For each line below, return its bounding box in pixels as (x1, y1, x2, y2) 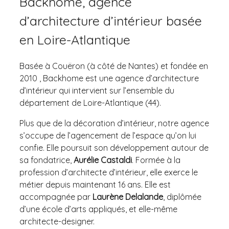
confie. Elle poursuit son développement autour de (19, 143, 209, 153)
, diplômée (163, 192, 201, 202)
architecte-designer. (19, 216, 95, 227)
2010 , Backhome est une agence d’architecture (19, 73, 199, 84)
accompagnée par (19, 192, 93, 202)
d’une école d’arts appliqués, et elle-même (19, 204, 177, 215)
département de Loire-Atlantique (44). (19, 98, 161, 108)
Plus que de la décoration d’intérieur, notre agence (19, 118, 209, 129)
